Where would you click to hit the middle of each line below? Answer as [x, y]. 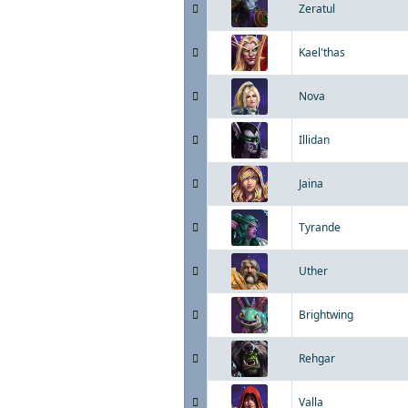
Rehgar [317, 358]
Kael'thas [322, 52]
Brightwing [326, 315]
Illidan [314, 140]
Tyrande [320, 227]
